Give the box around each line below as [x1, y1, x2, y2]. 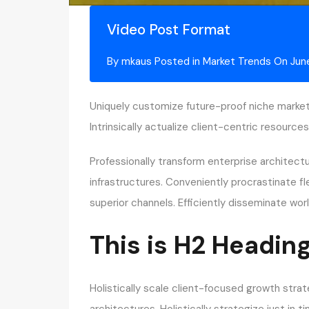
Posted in [152, 54, 203, 68]
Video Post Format [107, 19, 230, 39]
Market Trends [203, 54, 271, 68]
